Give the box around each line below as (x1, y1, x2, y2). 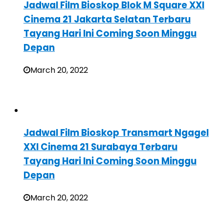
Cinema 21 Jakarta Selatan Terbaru (23, 13, 191, 26)
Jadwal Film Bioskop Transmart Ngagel (23, 126, 209, 139)
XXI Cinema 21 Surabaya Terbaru (23, 140, 177, 153)
